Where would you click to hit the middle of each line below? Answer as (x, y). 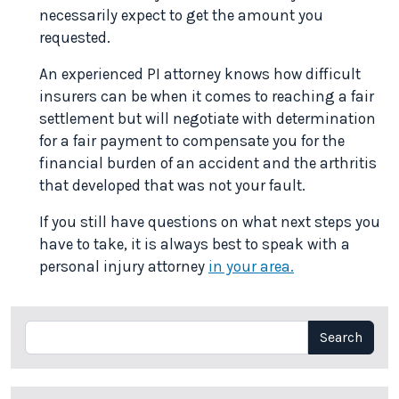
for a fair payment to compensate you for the (192, 141)
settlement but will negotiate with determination (208, 119)
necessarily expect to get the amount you (181, 16)
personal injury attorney (124, 267)
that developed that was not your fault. (172, 186)
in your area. (251, 267)
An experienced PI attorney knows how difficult (200, 74)
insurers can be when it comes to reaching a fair (207, 97)
